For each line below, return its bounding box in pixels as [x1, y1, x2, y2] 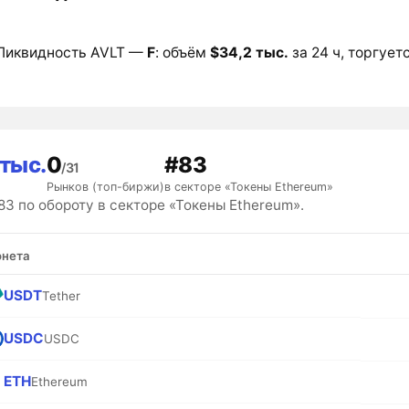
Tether [42, 288, 81, 303]
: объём [154, 43, 210, 61]
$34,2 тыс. [209, 43, 288, 61]
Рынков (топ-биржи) [46, 180, 164, 194]
